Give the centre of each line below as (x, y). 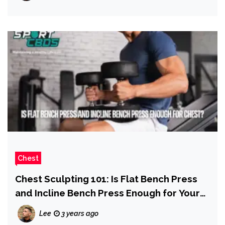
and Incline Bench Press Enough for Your (107, 193)
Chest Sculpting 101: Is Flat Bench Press (106, 179)
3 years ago (79, 214)
